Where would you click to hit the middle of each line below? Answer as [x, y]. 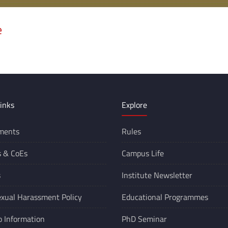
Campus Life [143, 153]
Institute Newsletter [157, 175]
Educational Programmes [165, 197]
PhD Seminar [144, 219]
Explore [134, 105]
